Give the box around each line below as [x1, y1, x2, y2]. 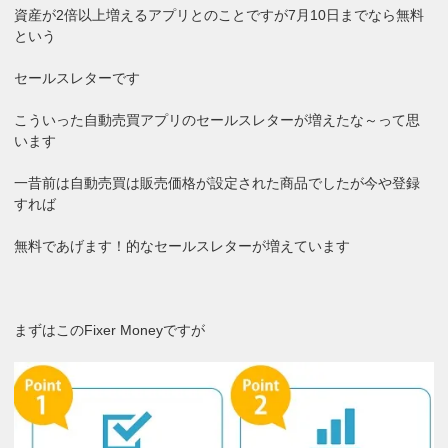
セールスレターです [14, 69, 141, 86]
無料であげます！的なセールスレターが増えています [14, 237, 351, 254]
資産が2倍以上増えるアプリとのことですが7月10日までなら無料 [14, 6, 425, 23]
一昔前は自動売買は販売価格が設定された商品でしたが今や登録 [14, 174, 421, 191]
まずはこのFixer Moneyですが [14, 321, 206, 338]
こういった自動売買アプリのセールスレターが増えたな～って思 [14, 111, 421, 128]
